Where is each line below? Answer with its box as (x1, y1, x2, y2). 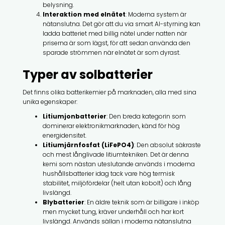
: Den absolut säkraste (134, 140, 201, 149)
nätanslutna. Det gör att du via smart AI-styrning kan (42, 19, 200, 28)
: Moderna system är (125, 10, 186, 19)
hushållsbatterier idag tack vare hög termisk (42, 169, 175, 178)
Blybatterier (42, 197, 84, 206)
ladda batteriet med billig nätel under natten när (42, 29, 187, 38)
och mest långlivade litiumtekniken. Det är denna (42, 150, 189, 159)
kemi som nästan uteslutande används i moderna (42, 159, 195, 168)
